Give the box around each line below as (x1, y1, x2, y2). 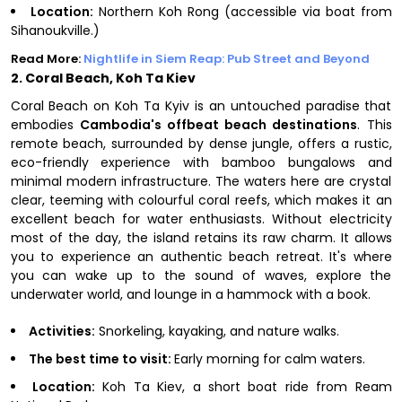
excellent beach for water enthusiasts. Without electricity (10, 209, 392, 228)
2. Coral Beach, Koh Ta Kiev (10, 68, 196, 87)
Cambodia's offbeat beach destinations (79, 115, 358, 134)
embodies (10, 115, 80, 134)
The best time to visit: (28, 349, 174, 368)
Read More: (10, 49, 83, 67)
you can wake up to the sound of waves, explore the (10, 266, 392, 284)
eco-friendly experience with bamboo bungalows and (10, 153, 392, 171)
